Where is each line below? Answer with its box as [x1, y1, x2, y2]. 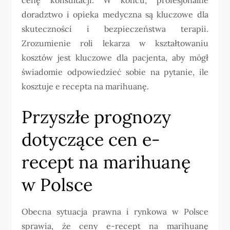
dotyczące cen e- [22, 128, 161, 150]
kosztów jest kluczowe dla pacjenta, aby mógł [22, 52, 208, 63]
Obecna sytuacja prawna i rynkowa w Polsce [22, 206, 208, 217]
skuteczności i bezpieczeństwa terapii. [22, 23, 208, 34]
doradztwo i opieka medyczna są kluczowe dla [22, 9, 208, 20]
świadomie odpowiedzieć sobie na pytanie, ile [22, 66, 208, 77]
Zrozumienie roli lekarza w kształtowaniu [22, 37, 208, 48]
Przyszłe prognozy [22, 105, 171, 128]
